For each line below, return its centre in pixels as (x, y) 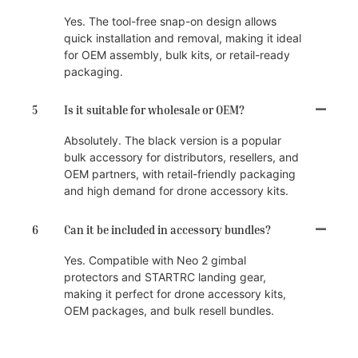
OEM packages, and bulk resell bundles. (169, 310)
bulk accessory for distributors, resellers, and (181, 157)
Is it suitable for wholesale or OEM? (154, 110)
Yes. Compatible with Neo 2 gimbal (155, 260)
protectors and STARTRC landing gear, (165, 276)
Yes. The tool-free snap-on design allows (170, 21)
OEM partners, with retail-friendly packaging (180, 174)
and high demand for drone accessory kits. (176, 191)
